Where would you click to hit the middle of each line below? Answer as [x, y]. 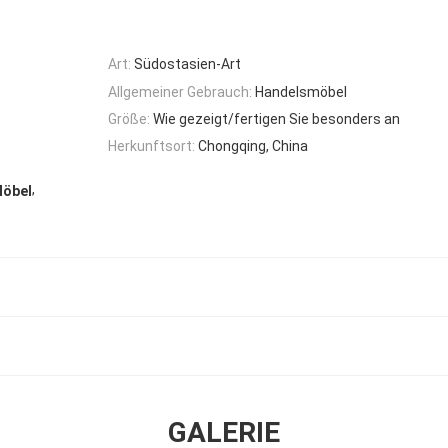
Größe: [129, 118]
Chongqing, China [253, 146]
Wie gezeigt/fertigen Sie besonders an [276, 118]
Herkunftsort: [151, 146]
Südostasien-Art [187, 64]
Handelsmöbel [301, 91]
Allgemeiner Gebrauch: [180, 91]
